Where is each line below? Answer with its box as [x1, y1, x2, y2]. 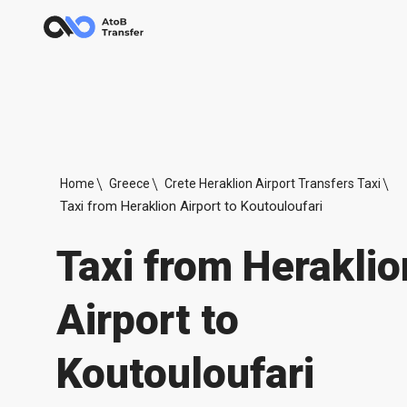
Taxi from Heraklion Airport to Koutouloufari [60, 198, 323, 214]
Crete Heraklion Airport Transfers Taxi [164, 176, 381, 191]
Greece [109, 176, 150, 191]
